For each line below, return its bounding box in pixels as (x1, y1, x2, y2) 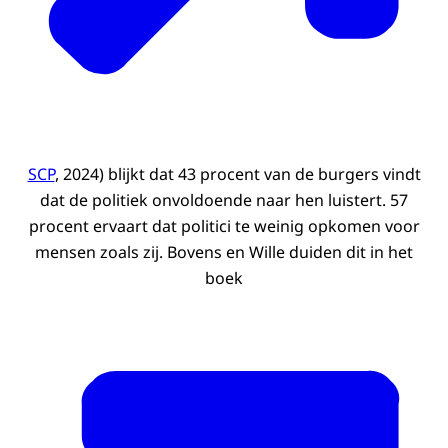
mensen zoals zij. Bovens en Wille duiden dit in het (35, 241, 413, 264)
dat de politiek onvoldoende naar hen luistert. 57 (40, 189, 408, 212)
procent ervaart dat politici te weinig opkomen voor (28, 215, 420, 238)
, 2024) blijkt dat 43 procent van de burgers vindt (54, 163, 421, 186)
